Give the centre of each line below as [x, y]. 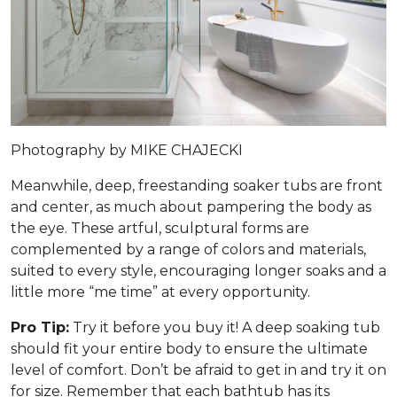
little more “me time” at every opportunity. [160, 292]
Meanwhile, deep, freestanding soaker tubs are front [197, 186]
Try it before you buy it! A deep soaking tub [225, 328]
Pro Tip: [40, 328]
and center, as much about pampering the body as [191, 207]
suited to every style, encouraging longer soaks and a [198, 271]
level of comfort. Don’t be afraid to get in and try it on [198, 370]
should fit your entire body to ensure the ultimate [189, 349]
